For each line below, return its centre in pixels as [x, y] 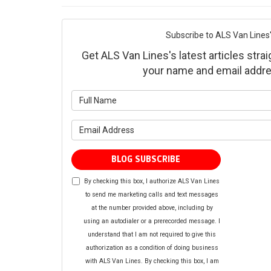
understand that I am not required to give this [152, 235]
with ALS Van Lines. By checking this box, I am [152, 261]
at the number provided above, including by [152, 208]
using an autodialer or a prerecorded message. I [152, 221]
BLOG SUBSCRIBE [146, 160]
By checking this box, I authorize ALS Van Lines [152, 181]
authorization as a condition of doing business [152, 248]
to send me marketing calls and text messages [152, 195]
